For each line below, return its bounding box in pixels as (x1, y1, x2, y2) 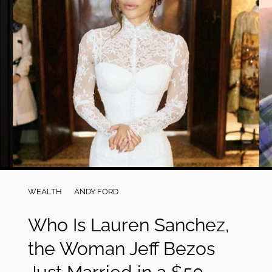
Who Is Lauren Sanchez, (27, 214, 229, 236)
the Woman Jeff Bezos (27, 238, 215, 259)
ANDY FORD (73, 187, 118, 196)
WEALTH (27, 187, 62, 196)
